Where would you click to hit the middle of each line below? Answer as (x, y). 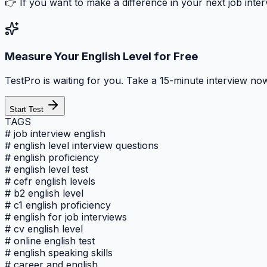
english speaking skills (63, 252)
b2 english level (49, 193)
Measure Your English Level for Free (101, 56)
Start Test (27, 109)
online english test (54, 240)
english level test (51, 169)
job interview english (60, 133)
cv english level (48, 229)
